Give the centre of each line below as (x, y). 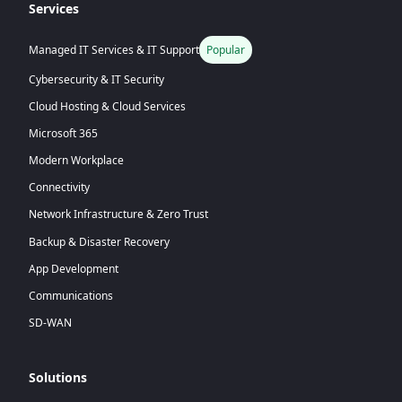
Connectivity (59, 188)
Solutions (58, 377)
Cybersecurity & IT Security (96, 79)
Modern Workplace (76, 161)
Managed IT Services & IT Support (114, 50)
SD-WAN (50, 323)
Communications (71, 296)
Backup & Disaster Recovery (99, 241)
